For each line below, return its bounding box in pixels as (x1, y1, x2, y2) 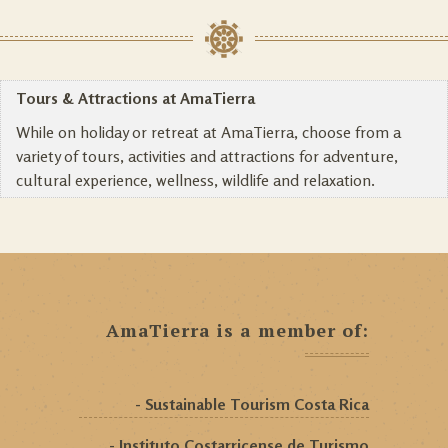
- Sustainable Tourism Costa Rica (135, 394, 369, 415)
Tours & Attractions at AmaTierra (16, 88, 255, 109)
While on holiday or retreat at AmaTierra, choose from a (16, 122, 401, 143)
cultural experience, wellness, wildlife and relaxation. (16, 170, 375, 191)
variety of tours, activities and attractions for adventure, (16, 146, 398, 167)
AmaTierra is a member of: (106, 318, 369, 343)
